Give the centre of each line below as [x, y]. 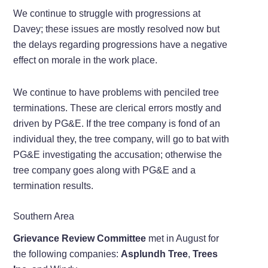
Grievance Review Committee [80, 238]
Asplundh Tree [155, 254]
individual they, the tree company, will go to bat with [121, 139]
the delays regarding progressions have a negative [121, 44]
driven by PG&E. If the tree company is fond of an [117, 123]
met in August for [183, 238]
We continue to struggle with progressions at [107, 13]
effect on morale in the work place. [86, 60]
